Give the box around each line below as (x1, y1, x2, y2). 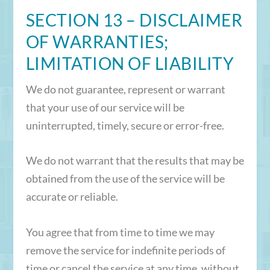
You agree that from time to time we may (25, 225, 215, 239)
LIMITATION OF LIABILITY (25, 52, 234, 74)
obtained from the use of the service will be (25, 172, 225, 186)
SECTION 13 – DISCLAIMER (25, 9, 243, 30)
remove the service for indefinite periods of (25, 243, 225, 257)
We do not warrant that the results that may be (25, 154, 244, 168)
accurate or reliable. (25, 190, 118, 204)
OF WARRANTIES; (25, 31, 169, 52)
